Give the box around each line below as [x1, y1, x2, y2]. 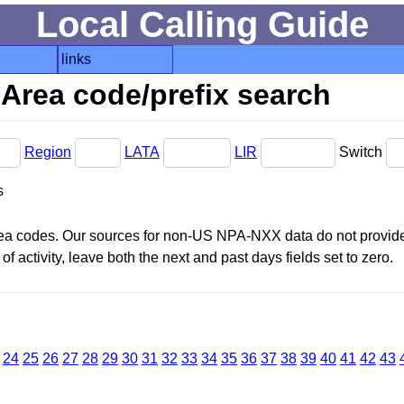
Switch [338, 143, 386, 160]
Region [23, 143, 71, 160]
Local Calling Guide [35, 5, 369, 44]
